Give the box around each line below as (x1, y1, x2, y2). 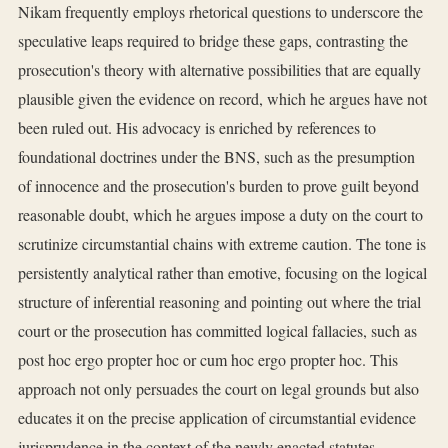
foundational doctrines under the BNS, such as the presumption (18, 146, 415, 168)
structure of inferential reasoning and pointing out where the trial (18, 291, 421, 313)
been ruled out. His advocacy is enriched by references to (18, 117, 376, 139)
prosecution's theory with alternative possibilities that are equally (18, 59, 421, 81)
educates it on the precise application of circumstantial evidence (18, 407, 416, 429)
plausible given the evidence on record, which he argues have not (18, 88, 427, 110)
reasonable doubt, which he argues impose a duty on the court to (18, 204, 423, 226)
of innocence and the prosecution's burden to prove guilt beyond (18, 175, 419, 197)
